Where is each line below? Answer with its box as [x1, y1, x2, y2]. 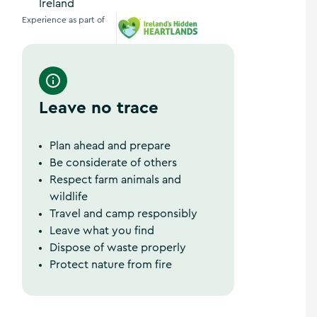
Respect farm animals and [50, 174, 181, 185]
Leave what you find [50, 225, 154, 236]
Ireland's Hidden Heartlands [117, 45, 263, 60]
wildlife [50, 191, 88, 202]
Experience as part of [22, 15, 105, 24]
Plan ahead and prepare [50, 140, 171, 151]
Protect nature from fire [50, 259, 172, 270]
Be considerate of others [50, 157, 177, 168]
